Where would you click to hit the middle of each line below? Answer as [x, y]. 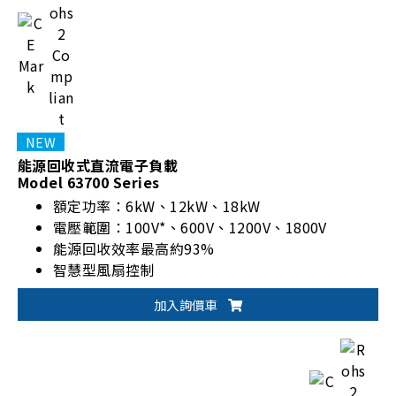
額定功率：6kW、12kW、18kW [157, 206]
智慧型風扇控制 [104, 269]
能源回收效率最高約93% [134, 248]
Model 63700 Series [89, 182]
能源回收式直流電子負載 [98, 165]
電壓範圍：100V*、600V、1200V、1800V [190, 227]
